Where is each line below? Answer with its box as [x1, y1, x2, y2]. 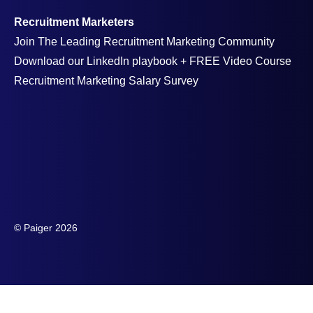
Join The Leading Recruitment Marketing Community [14, 35, 275, 48]
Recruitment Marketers [14, 15, 134, 28]
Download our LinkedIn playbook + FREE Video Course [14, 54, 291, 67]
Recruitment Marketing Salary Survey [14, 74, 198, 87]
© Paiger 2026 [14, 222, 78, 234]
